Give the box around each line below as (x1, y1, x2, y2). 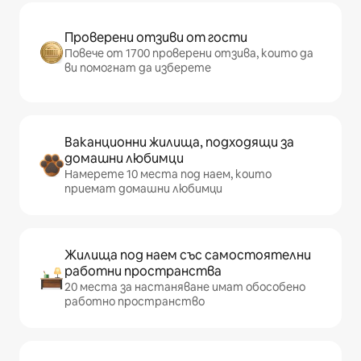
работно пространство (64, 294, 205, 309)
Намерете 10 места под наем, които (64, 167, 272, 182)
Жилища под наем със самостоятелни (64, 247, 311, 264)
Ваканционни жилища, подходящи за (64, 134, 294, 151)
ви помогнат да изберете (64, 60, 211, 76)
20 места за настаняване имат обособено (64, 280, 305, 295)
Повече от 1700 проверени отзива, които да (64, 46, 313, 61)
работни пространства (64, 263, 222, 280)
